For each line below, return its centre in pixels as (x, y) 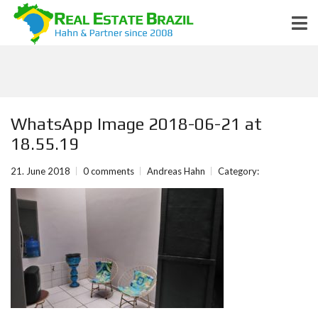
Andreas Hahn (176, 171)
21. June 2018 (40, 171)
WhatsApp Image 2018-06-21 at (136, 124)
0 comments (109, 171)
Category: (238, 171)
